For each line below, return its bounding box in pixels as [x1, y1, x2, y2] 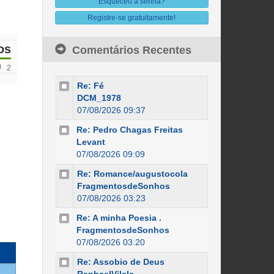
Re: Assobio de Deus [76, 257, 165, 267]
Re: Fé [76, 81, 104, 91]
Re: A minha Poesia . [76, 213, 161, 223]
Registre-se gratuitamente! [87, 13, 176, 22]
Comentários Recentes [72, 44, 191, 56]
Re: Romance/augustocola [76, 169, 188, 179]
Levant [76, 137, 105, 147]
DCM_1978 [76, 93, 121, 103]
